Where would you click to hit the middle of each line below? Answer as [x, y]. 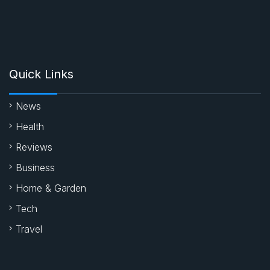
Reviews [34, 147]
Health [30, 126]
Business [35, 167]
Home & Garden [51, 188]
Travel [29, 229]
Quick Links [41, 74]
